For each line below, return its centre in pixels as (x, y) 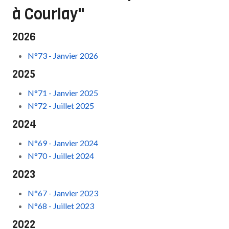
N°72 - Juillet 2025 (61, 106)
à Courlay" (49, 14)
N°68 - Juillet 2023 (61, 206)
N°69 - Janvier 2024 (63, 143)
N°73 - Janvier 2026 (63, 55)
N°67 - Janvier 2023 (63, 193)
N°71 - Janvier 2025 (63, 93)
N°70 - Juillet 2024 (61, 156)
